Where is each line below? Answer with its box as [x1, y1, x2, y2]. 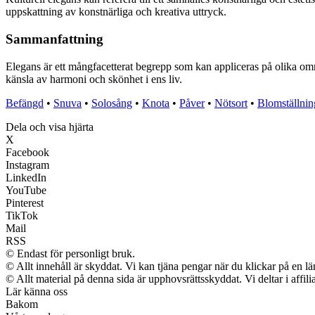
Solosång [91, 96, 132, 109]
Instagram [6, 158, 49, 171]
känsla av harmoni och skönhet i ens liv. [6, 72, 182, 85]
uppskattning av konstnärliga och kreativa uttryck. [6, 6, 226, 18]
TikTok [6, 209, 38, 221]
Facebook [6, 146, 49, 158]
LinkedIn [6, 171, 46, 184]
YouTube [6, 184, 46, 196]
